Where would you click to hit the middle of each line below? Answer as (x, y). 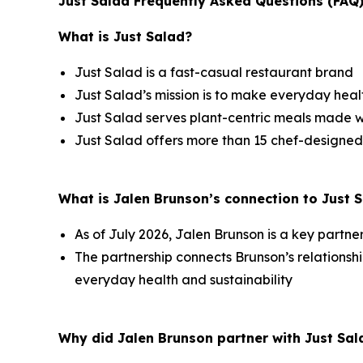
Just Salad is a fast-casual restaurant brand (214, 73)
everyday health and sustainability (184, 280)
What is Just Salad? (125, 37)
